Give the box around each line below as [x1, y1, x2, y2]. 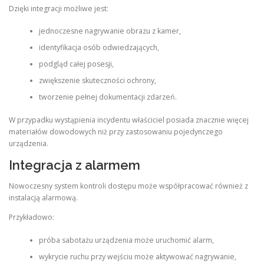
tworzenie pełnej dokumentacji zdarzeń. [38, 92, 177, 103]
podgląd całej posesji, [38, 59, 114, 70]
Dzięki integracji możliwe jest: [9, 4, 108, 14]
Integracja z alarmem [9, 157, 140, 173]
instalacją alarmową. [9, 193, 78, 203]
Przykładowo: [9, 212, 54, 223]
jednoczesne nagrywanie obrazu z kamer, [38, 26, 181, 37]
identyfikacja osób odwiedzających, [38, 42, 159, 53]
